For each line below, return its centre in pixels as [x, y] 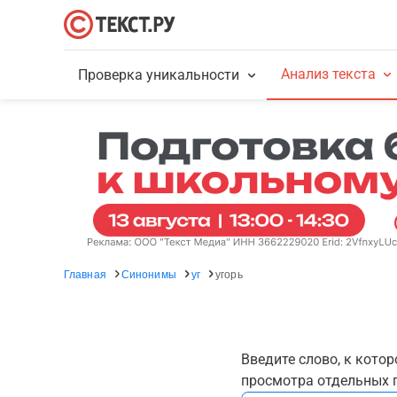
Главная [85, 273]
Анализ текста [328, 74]
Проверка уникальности [159, 75]
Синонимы [148, 273]
